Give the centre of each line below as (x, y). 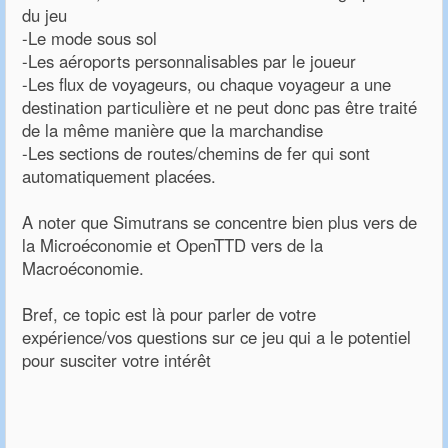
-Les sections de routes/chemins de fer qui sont (196, 153)
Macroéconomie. (83, 268)
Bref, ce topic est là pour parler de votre (169, 314)
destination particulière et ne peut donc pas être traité (219, 107)
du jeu (44, 15)
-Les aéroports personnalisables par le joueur (189, 61)
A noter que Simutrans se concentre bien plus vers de (219, 222)
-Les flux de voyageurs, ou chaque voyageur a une (206, 84)
